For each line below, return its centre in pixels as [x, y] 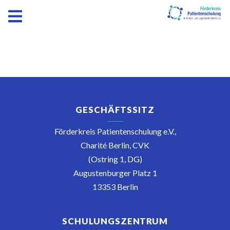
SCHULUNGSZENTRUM [115, 221]
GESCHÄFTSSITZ [115, 110]
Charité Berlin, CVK [115, 145]
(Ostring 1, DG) [115, 159]
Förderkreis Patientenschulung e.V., [115, 131]
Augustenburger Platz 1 [115, 173]
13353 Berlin [115, 187]
